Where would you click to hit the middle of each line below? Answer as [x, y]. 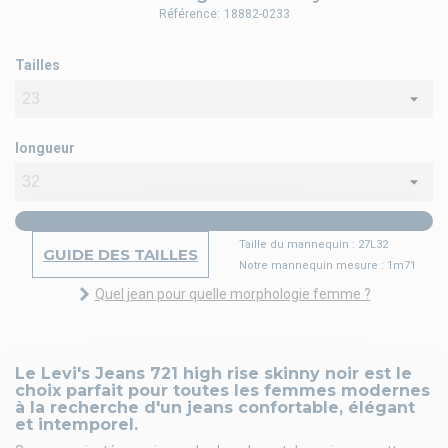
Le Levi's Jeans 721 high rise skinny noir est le [213, 374]
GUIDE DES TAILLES [120, 255]
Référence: [189, 14]
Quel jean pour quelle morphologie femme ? [232, 294]
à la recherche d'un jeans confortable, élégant [215, 408]
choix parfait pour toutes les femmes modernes [222, 391]
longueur [45, 148]
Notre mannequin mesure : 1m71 [327, 265]
